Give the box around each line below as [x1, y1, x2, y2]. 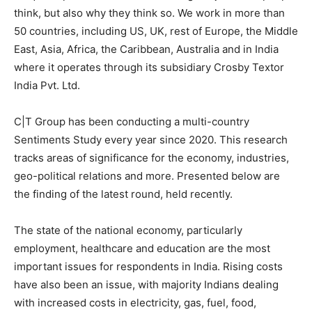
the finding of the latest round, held [14, 187, 190, 201]
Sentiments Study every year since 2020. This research [14, 133, 288, 147]
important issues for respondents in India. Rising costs [14, 260, 283, 274]
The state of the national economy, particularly [14, 224, 242, 237]
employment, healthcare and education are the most [14, 242, 270, 256]
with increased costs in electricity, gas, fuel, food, [14, 296, 256, 310]
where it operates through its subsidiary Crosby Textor [14, 61, 284, 75]
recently [190, 187, 230, 201]
